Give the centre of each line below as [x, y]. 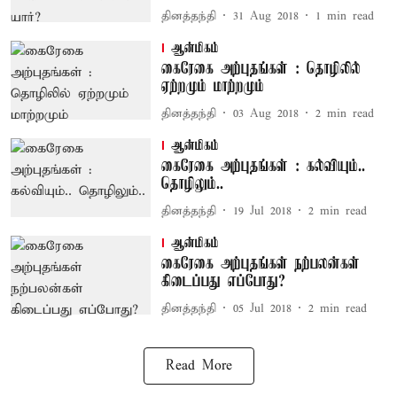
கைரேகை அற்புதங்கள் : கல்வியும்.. [263, 167]
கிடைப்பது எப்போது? [223, 282]
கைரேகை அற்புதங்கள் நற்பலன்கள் [260, 264]
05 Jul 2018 [262, 308]
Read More [198, 366]
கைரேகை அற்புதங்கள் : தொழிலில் [261, 69]
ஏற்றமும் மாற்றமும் [212, 87]
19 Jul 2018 [262, 211]
